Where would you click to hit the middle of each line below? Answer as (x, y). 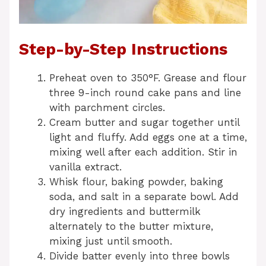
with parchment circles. (107, 107)
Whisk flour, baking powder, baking (136, 181)
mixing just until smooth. (111, 241)
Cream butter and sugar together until (144, 122)
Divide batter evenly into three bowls (140, 256)
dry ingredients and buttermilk (125, 211)
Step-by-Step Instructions (123, 49)
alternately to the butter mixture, (131, 226)
